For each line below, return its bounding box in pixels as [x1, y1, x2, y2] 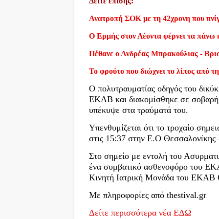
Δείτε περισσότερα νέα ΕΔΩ [89, 208, 191, 218]
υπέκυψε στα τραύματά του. [89, 105, 188, 115]
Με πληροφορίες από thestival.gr [89, 190, 206, 200]
